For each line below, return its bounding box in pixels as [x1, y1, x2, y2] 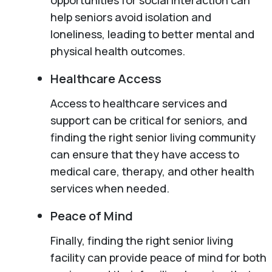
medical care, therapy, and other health [50, 163, 254, 178]
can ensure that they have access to [50, 146, 239, 161]
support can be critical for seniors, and [50, 112, 247, 127]
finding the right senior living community [50, 129, 256, 144]
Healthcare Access [50, 70, 161, 87]
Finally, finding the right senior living [50, 233, 233, 248]
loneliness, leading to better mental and [50, 26, 254, 41]
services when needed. [50, 180, 169, 195]
